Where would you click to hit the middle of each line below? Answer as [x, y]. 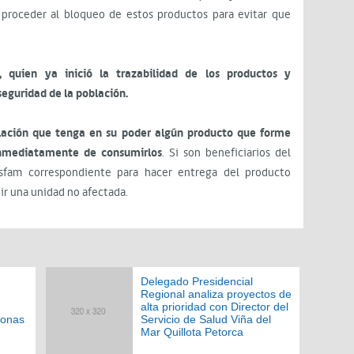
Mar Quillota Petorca [192, 332]
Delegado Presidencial [197, 281]
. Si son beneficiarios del [227, 153]
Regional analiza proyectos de [217, 294]
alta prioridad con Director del [215, 307]
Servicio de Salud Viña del [206, 319]
